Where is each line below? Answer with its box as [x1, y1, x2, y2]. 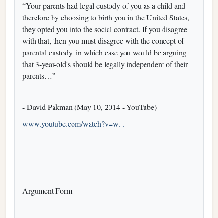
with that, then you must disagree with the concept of [22, 35, 184, 46]
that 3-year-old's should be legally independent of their [22, 58, 188, 69]
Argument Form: [22, 185, 74, 196]
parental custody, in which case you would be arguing [22, 47, 186, 57]
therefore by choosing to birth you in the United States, [22, 12, 189, 22]
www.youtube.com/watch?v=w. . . [22, 118, 128, 128]
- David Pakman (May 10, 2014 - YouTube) [22, 101, 157, 112]
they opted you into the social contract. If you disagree [22, 23, 187, 34]
